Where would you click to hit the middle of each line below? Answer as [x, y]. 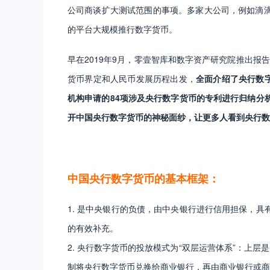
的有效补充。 [93, 228]
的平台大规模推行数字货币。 [122, 29]
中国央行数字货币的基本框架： [143, 178]
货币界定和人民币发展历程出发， [132, 78]
